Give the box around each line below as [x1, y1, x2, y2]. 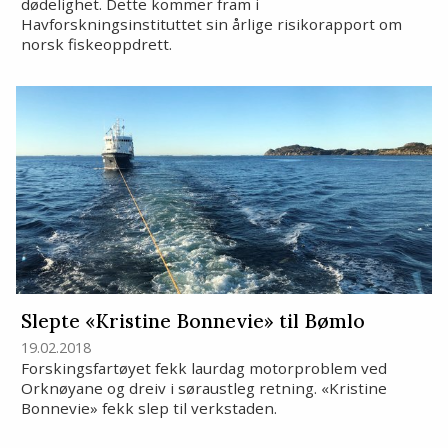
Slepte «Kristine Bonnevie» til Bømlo [20, 309, 365, 334]
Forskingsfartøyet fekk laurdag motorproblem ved [20, 357, 387, 378]
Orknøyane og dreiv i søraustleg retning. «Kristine [20, 377, 387, 398]
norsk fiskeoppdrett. [20, 34, 172, 55]
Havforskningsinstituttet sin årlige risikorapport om [20, 14, 402, 35]
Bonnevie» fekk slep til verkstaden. [20, 397, 277, 418]
